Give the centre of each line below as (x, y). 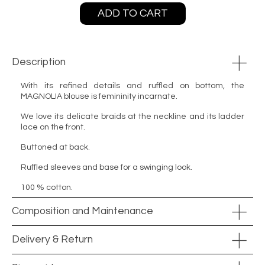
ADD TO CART (132, 13)
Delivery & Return (52, 240)
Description (39, 62)
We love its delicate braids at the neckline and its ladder (132, 117)
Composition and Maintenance (83, 211)
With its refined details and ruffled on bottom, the (132, 86)
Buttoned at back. (55, 147)
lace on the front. (53, 127)
